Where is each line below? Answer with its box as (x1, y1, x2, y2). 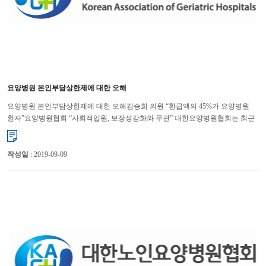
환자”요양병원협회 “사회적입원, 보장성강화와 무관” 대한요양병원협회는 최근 (7, 114, 255, 123)
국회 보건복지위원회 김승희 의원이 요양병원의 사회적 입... (7, 126, 194, 135)
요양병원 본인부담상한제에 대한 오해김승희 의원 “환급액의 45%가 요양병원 (7, 102, 249, 111)
